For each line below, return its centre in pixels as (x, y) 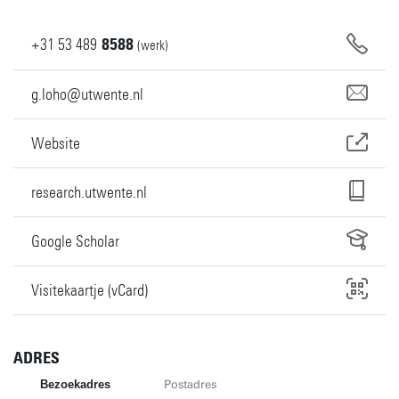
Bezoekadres (75, 384)
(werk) (153, 45)
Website (56, 143)
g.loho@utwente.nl (87, 94)
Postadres (190, 384)
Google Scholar (75, 241)
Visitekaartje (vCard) (90, 290)
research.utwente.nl (89, 192)
